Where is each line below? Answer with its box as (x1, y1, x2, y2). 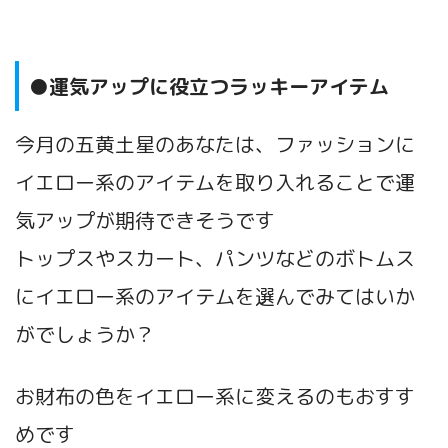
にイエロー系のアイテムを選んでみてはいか (15, 281, 415, 310)
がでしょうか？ (15, 319, 155, 348)
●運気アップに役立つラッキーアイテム (29, 72, 389, 101)
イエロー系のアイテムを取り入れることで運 (15, 167, 415, 196)
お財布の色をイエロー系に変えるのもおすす (15, 381, 415, 410)
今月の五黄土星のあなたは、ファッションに (15, 129, 415, 158)
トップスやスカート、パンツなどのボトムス (15, 243, 415, 272)
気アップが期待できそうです (15, 205, 275, 234)
